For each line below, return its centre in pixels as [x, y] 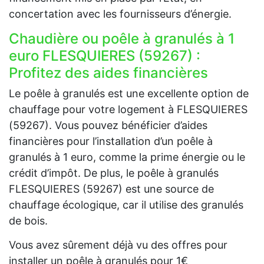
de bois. [28, 221]
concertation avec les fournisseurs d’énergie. [120, 14]
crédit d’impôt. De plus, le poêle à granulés [114, 173]
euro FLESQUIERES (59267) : [105, 56]
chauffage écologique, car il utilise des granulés [126, 205]
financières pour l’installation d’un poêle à [111, 141]
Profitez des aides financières [108, 73]
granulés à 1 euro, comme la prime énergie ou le [127, 157]
